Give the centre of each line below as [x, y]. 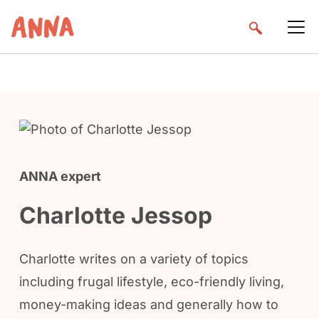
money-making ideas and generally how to [149, 304]
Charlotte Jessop [116, 215]
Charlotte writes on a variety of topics [134, 259]
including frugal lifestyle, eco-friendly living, [152, 282]
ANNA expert [61, 176]
